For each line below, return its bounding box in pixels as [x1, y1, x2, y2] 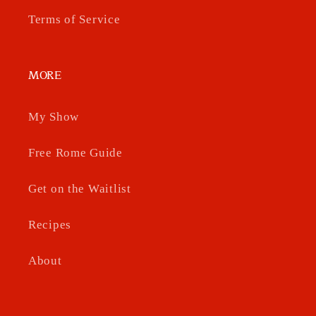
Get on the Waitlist [28, 181, 131, 195]
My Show [28, 109, 80, 123]
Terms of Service [28, 12, 121, 26]
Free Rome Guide [28, 145, 123, 159]
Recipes [28, 217, 72, 231]
